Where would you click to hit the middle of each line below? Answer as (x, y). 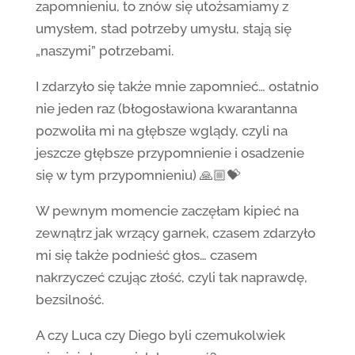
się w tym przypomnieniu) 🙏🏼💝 (137, 175)
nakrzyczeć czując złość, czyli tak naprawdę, (171, 277)
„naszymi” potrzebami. (104, 51)
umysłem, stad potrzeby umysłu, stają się (163, 29)
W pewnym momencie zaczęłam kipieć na (167, 211)
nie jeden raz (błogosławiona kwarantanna (166, 109)
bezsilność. (69, 300)
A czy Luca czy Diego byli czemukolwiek (160, 335)
